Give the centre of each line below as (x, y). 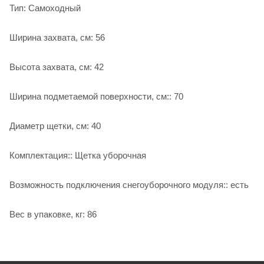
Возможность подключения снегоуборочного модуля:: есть (129, 184)
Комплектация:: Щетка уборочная (78, 155)
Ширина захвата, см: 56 (57, 37)
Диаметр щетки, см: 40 (55, 126)
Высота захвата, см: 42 (57, 67)
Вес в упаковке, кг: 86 (53, 214)
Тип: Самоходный (45, 8)
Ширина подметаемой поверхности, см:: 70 (96, 96)
